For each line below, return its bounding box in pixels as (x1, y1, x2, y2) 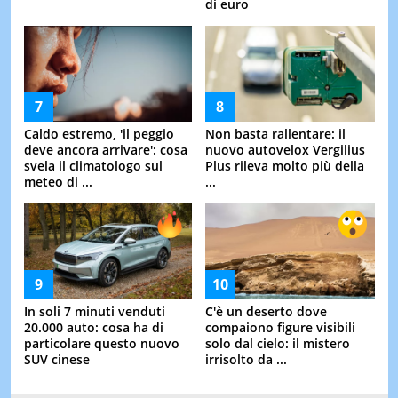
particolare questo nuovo (23, 334, 179, 352)
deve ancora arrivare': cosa (23, 140, 187, 158)
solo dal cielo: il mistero (205, 334, 350, 352)
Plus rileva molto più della (205, 156, 364, 174)
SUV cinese (23, 350, 90, 368)
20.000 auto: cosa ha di (23, 318, 163, 336)
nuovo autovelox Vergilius (205, 140, 365, 158)
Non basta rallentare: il (205, 124, 346, 142)
